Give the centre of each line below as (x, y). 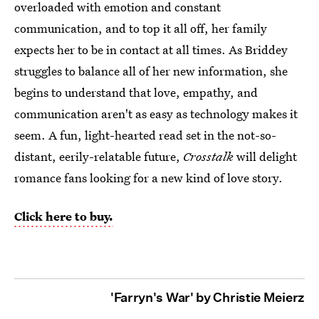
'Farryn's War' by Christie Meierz (207, 298)
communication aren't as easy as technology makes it (156, 114)
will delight (265, 157)
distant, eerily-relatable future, (99, 157)
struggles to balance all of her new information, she (151, 71)
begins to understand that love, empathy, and (136, 93)
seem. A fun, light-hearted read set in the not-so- (145, 135)
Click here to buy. (64, 216)
